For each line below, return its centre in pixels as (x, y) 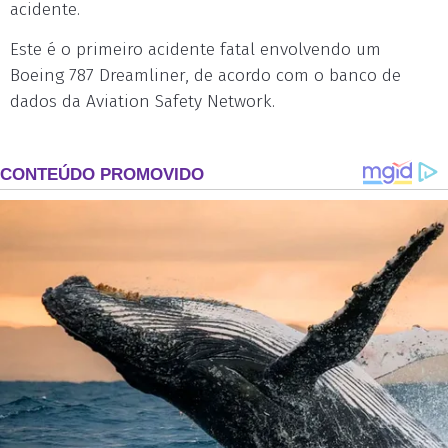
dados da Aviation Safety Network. (142, 101)
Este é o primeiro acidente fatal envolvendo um (195, 49)
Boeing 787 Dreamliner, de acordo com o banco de (205, 75)
